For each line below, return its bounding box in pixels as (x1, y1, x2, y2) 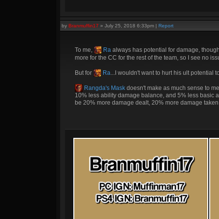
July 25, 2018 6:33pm (105, 23, 154, 28)
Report (158, 23, 174, 28)
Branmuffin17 (68, 23, 99, 28)
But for (75, 69, 93, 76)
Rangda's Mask (83, 85, 125, 91)
